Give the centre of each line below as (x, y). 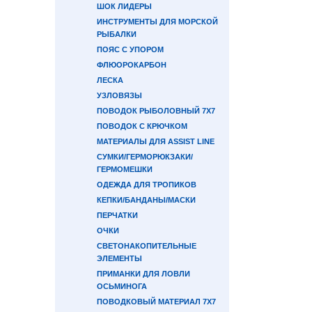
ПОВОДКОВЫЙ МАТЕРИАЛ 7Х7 (156, 302)
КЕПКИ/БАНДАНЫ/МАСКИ (146, 200)
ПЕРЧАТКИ (117, 215)
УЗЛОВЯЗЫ (119, 95)
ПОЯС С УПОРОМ (130, 49)
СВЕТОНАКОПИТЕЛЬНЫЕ (147, 246)
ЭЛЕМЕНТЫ (119, 258)
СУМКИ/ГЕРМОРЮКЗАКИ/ (145, 157)
